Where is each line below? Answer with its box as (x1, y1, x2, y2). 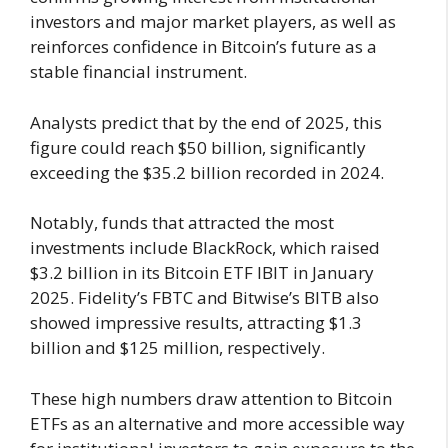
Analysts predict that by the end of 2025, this (30, 110, 382, 134)
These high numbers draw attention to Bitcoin (30, 386, 392, 410)
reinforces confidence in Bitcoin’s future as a (30, 35, 377, 59)
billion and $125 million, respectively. (30, 336, 325, 360)
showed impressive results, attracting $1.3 (30, 311, 362, 335)
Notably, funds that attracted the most (30, 211, 334, 235)
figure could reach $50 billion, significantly (30, 135, 366, 159)
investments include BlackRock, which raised (30, 236, 380, 260)
